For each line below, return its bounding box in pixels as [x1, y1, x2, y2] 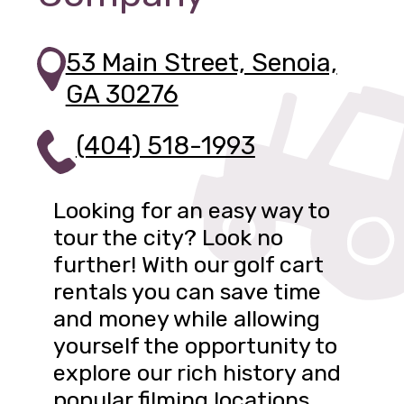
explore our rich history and [53, 359, 342, 387]
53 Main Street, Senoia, [65, 47, 337, 78]
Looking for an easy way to [53, 197, 331, 225]
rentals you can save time [53, 278, 322, 306]
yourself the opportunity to [53, 332, 338, 360]
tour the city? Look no [53, 224, 284, 252]
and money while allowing [53, 305, 321, 333]
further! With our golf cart [53, 251, 325, 279]
